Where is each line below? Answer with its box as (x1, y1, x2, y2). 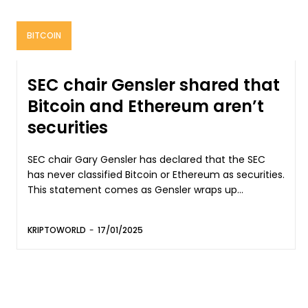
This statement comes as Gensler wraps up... (27, 182, 243, 197)
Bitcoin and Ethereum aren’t (27, 94, 264, 118)
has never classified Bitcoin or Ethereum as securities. (27, 167, 285, 181)
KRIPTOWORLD (27, 223, 86, 236)
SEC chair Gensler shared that (27, 73, 280, 96)
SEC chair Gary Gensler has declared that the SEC (27, 152, 265, 166)
